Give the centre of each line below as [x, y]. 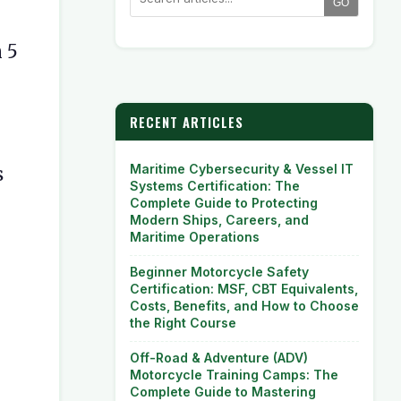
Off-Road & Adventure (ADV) [219, 358]
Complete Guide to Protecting [224, 203]
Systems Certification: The [215, 186]
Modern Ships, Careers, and [219, 220]
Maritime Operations [195, 237]
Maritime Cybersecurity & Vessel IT [242, 169]
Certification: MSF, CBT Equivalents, [244, 289]
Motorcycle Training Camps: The [234, 375]
